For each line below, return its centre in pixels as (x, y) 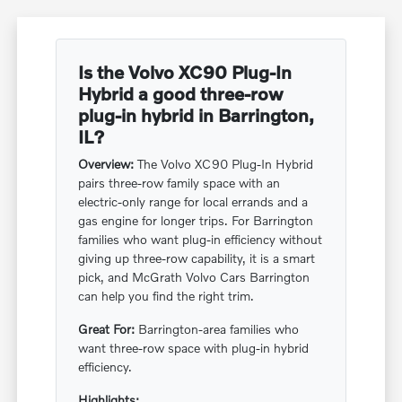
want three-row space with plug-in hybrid (194, 347)
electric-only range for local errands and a (193, 201)
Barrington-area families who (217, 328)
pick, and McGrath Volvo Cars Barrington (194, 276)
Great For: (107, 328)
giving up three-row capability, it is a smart (197, 258)
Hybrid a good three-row (181, 93)
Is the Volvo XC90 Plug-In (185, 71)
